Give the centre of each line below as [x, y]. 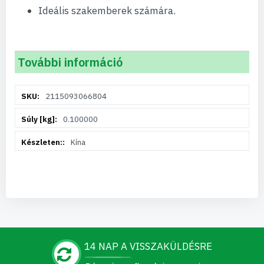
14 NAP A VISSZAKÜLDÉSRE [148, 246]
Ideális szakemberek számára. [107, 11]
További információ [70, 62]
